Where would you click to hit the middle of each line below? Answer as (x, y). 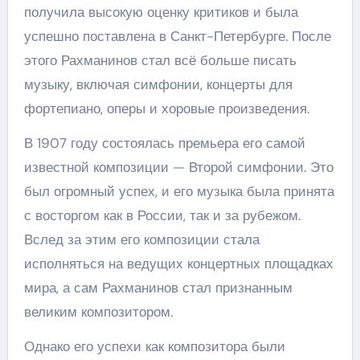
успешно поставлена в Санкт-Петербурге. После (177, 36)
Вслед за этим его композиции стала (141, 239)
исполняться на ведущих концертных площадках (178, 263)
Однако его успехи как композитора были (154, 346)
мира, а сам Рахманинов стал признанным (158, 287)
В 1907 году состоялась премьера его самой (164, 143)
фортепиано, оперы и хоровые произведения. (166, 108)
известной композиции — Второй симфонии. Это (178, 167)
